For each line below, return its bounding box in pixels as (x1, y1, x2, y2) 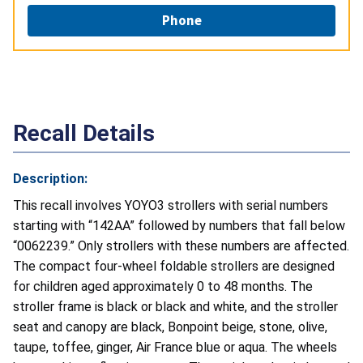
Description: (13, 171, 88, 187)
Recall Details (13, 120, 155, 147)
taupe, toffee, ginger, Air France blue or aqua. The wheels (13, 340, 337, 356)
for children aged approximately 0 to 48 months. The (13, 279, 313, 295)
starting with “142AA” (13, 218, 138, 234)
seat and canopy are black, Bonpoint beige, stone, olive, (13, 319, 327, 335)
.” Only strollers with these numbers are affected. (68, 238, 349, 254)
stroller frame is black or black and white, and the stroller (13, 299, 338, 315)
